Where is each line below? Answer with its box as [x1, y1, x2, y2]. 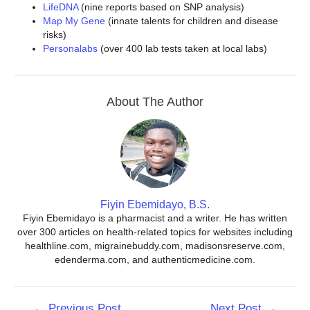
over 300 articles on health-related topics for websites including [17, 226, 293, 237]
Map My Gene [43, 15, 105, 26]
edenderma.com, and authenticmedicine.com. [55, 253, 255, 265]
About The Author [107, 94, 203, 109]
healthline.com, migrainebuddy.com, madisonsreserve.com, [25, 239, 285, 251]
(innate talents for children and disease [105, 15, 278, 26]
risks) [43, 28, 66, 40]
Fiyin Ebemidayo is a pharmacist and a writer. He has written [23, 212, 287, 224]
